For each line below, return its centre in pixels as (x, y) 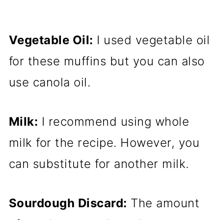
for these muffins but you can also (107, 61)
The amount (163, 203)
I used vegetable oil (151, 40)
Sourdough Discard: (68, 203)
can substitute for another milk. (99, 164)
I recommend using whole (114, 121)
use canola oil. (50, 82)
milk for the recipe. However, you (104, 142)
